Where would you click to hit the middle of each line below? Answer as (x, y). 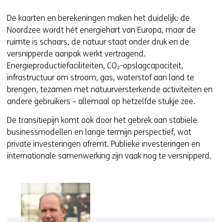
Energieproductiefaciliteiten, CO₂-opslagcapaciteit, (95, 66)
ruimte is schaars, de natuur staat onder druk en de (98, 42)
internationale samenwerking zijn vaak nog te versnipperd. (109, 156)
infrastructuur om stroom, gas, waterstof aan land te (101, 78)
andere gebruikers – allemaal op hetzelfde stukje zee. (101, 101)
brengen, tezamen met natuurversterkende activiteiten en (110, 89)
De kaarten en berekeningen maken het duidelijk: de (98, 18)
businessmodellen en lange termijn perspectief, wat (99, 132)
